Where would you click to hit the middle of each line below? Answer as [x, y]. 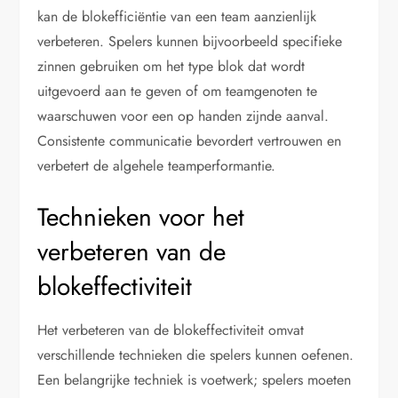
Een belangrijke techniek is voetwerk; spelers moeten [195, 379]
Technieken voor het [141, 217]
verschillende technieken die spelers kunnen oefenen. [196, 354]
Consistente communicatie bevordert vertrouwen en [190, 140]
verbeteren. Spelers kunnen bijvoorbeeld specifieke [190, 41]
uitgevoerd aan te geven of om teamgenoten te [178, 91]
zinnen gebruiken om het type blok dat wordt [171, 66]
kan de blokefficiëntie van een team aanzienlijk [177, 16]
